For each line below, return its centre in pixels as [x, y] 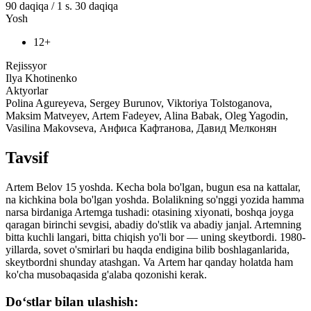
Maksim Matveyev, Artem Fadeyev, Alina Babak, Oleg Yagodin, [147, 116]
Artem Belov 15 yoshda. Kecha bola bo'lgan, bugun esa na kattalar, [153, 187]
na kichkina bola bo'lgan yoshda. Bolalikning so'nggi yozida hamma [155, 200]
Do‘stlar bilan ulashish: [72, 302]
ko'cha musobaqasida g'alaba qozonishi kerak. [106, 275]
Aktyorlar [27, 91]
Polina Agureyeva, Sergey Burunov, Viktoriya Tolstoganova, [139, 103]
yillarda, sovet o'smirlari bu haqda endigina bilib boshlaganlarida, [148, 250]
